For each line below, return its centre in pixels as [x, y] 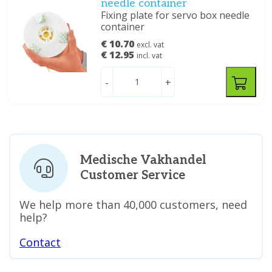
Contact [40, 243]
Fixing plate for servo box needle [175, 15]
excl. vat [151, 45]
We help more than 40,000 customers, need [133, 205]
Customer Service [133, 176]
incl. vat [150, 56]
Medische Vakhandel [143, 161]
